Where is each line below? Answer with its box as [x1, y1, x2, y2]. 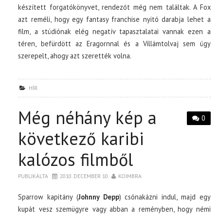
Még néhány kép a [18, 106, 157, 129]
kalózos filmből [18, 147, 134, 171]
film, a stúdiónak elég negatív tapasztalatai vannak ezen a [18, 26, 211, 36]
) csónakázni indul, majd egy [119, 192, 211, 201]
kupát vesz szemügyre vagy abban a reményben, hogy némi [18, 204, 211, 214]
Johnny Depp [78, 192, 119, 201]
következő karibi [18, 127, 145, 150]
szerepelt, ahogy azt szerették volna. [18, 51, 132, 60]
